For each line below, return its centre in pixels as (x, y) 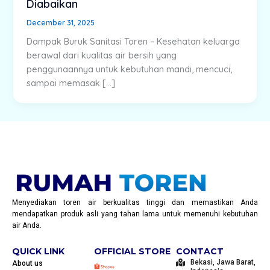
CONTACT (200, 251)
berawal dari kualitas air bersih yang (102, 55)
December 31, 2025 (61, 22)
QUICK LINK (38, 251)
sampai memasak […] (71, 83)
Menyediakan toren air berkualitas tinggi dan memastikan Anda (135, 202)
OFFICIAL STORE (132, 251)
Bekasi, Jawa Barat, (223, 262)
